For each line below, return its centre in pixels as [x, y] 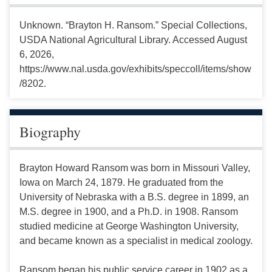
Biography [50, 132]
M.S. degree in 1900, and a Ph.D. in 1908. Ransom [129, 212]
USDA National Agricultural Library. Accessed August [133, 40]
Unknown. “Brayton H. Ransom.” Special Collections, [133, 25]
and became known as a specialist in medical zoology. [136, 241]
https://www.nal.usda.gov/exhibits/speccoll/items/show [135, 69]
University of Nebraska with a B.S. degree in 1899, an [134, 197]
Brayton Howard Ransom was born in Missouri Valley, [135, 168]
